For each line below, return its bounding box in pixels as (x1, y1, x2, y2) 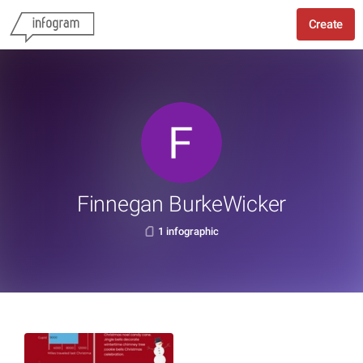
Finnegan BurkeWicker (77, 191, 286, 217)
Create (308, 17, 343, 32)
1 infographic (158, 225, 219, 237)
